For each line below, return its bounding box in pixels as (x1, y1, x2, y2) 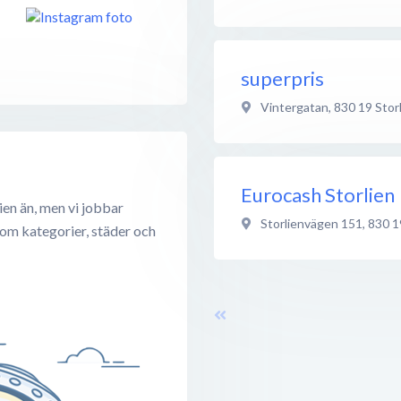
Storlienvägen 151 (260, 215, 363, 231)
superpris (241, 65, 324, 90)
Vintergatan (260, 98, 328, 115)
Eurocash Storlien (241, 182, 395, 207)
